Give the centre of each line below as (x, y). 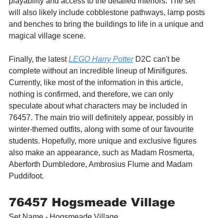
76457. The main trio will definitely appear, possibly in (102, 118)
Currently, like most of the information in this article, (97, 83)
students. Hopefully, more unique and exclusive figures (104, 141)
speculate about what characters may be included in (99, 106)
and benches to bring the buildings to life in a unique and (107, 24)
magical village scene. (47, 36)
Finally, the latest (39, 59)
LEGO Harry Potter (101, 59)
